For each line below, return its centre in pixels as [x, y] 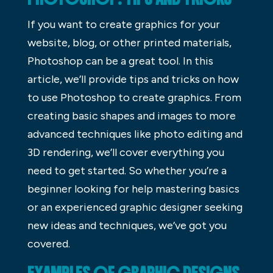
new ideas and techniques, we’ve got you [127, 225]
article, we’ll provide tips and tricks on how [133, 79]
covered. [48, 243]
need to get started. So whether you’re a [127, 170]
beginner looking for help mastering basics [133, 189]
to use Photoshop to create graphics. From [134, 97]
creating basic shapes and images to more [131, 115]
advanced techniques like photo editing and [135, 134]
